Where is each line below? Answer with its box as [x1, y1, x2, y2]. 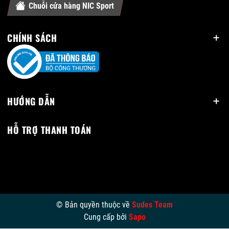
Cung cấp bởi [83, 212, 127, 222]
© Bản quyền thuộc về [56, 200, 132, 210]
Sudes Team [132, 200, 173, 210]
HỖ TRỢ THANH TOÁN [7, 123, 91, 137]
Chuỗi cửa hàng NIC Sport [29, 1, 114, 11]
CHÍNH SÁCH [7, 31, 57, 45]
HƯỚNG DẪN [7, 95, 55, 108]
